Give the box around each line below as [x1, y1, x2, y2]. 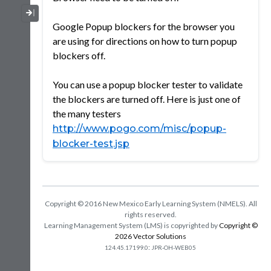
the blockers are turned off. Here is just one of [53, 93, 241, 105]
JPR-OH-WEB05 [151, 243, 196, 251]
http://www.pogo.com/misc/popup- [53, 122, 226, 134]
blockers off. [53, 49, 105, 61]
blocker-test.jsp [53, 137, 129, 149]
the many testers [53, 107, 121, 119]
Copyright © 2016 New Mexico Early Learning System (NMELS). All [44, 198, 257, 208]
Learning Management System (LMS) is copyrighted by [44, 220, 219, 230]
